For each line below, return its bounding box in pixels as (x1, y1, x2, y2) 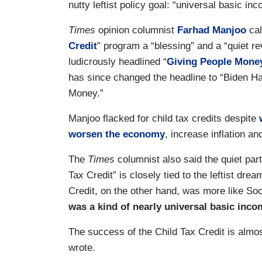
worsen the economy (68, 128, 165, 140)
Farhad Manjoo (177, 24, 249, 36)
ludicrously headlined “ (68, 56, 167, 67)
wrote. (68, 242, 95, 253)
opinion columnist (98, 24, 177, 36)
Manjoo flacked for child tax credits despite (68, 112, 259, 124)
